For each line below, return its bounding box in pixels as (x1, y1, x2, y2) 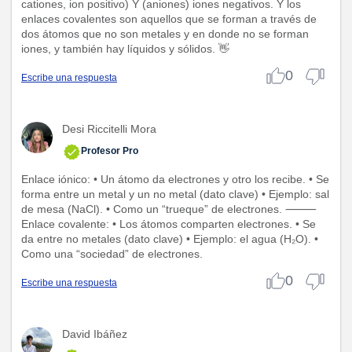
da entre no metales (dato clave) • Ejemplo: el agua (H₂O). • (21, 232, 318, 245)
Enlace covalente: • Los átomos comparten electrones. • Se (21, 217, 316, 230)
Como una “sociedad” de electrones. (21, 247, 203, 260)
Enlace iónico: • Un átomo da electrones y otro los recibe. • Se (21, 172, 329, 185)
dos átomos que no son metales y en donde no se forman (21, 27, 309, 40)
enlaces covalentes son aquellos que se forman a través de (21, 12, 317, 25)
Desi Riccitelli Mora (62, 122, 156, 135)
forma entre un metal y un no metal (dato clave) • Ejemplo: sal (21, 187, 329, 200)
